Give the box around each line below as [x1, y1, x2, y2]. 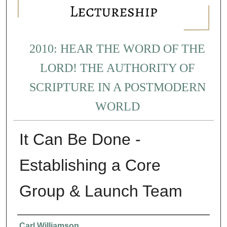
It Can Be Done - [19, 130, 141, 148]
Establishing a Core [19, 156, 161, 174]
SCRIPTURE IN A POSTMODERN [29, 81, 206, 94]
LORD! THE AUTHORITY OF [40, 61, 195, 75]
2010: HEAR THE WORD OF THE [29, 42, 206, 56]
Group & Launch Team [19, 181, 182, 200]
